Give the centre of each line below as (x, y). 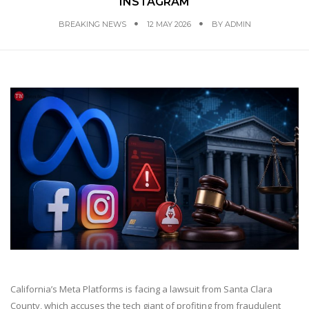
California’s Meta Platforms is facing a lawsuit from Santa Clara (141, 289)
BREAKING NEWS (92, 24)
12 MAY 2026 (169, 24)
